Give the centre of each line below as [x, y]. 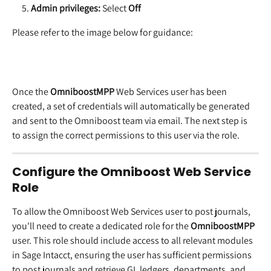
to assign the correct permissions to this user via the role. [126, 135]
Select [114, 8]
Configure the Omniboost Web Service [133, 171]
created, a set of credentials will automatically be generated [132, 106]
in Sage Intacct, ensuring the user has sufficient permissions [133, 255]
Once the [31, 91]
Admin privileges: [66, 8]
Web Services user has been [171, 91]
